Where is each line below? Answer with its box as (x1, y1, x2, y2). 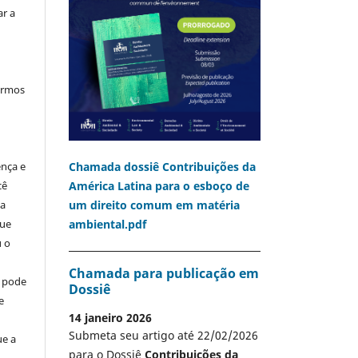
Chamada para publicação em (69, 264, 259, 282)
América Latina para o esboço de (69, 178, 249, 194)
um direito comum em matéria (69, 197, 240, 213)
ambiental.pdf (69, 217, 146, 233)
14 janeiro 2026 (69, 309, 152, 325)
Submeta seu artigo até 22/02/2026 (69, 327, 258, 343)
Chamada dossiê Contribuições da (69, 159, 256, 175)
